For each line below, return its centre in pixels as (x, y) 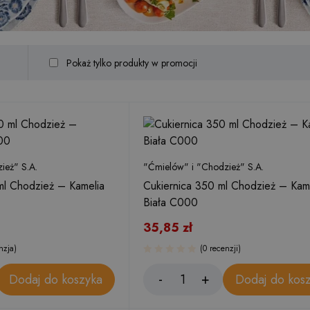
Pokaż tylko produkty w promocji (130, 63)
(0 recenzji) (220, 248)
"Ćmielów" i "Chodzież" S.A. (203, 167)
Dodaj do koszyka (55, 279)
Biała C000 (171, 202)
